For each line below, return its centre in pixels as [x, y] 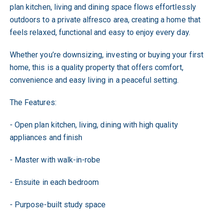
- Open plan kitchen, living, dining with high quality [94, 125]
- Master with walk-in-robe [55, 160]
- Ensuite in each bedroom [54, 182]
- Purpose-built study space [58, 204]
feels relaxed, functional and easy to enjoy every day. [100, 32]
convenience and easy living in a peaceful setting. [94, 80]
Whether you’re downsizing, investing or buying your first [107, 54]
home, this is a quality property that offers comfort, [97, 67]
